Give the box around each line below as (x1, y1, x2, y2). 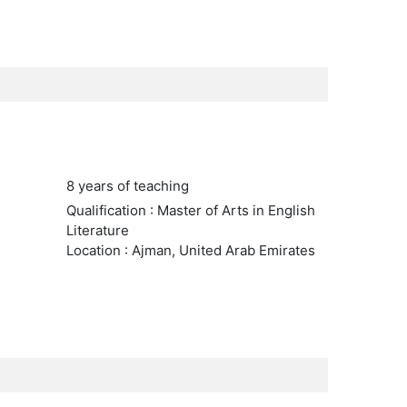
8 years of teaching (65, 177, 189, 194)
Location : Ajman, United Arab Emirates (65, 242, 315, 259)
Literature (65, 222, 129, 239)
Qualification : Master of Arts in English (65, 202, 315, 219)
